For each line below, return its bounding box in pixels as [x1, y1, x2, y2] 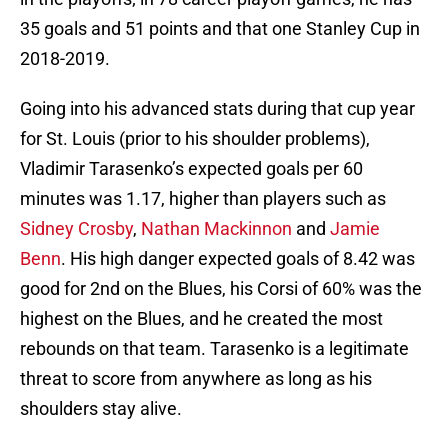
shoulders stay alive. [20, 398, 182, 420]
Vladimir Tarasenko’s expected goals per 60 [20, 158, 363, 180]
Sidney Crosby [20, 218, 133, 240]
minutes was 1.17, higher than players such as [20, 188, 386, 210]
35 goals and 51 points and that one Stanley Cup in [20, 18, 420, 40]
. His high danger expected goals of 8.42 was [61, 248, 415, 270]
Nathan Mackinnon [141, 218, 292, 240]
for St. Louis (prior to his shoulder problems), [20, 128, 370, 150]
